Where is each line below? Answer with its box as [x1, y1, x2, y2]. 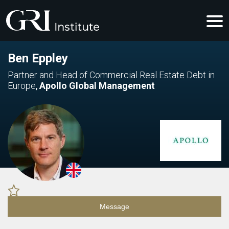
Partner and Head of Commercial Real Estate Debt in [8, 70, 215, 80]
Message [100, 202, 129, 211]
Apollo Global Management [39, 80, 155, 91]
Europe [8, 80, 36, 91]
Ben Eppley [8, 51, 68, 65]
